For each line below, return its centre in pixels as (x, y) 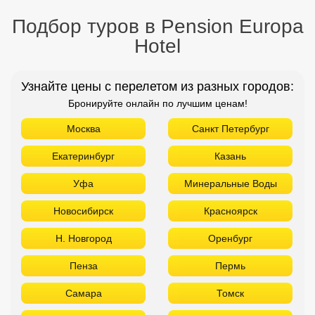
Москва (83, 128)
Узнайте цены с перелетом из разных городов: (157, 86)
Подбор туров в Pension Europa (157, 26)
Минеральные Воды (230, 183)
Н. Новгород (83, 238)
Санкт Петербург (230, 128)
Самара (83, 293)
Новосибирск (83, 211)
